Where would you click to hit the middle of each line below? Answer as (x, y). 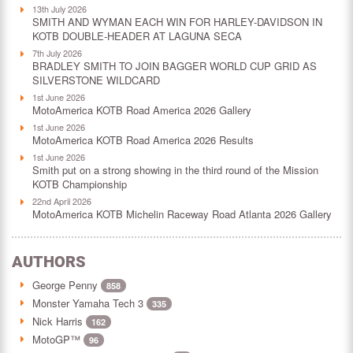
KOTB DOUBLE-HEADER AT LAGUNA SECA (137, 35)
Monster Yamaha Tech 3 (89, 303)
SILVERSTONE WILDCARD (96, 80)
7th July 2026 (57, 52)
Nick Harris (59, 321)
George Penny (67, 284)
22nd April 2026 (62, 201)
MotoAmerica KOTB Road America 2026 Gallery (142, 110)
